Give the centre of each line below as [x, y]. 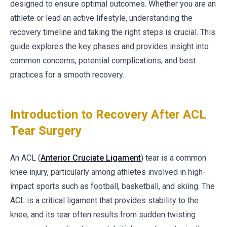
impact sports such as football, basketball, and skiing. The [112, 186]
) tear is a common [174, 158]
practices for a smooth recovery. [67, 75]
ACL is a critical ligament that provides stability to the [104, 200]
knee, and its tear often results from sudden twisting [103, 215]
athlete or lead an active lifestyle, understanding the [101, 18]
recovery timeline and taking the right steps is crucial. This [113, 32]
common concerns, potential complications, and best [103, 61]
